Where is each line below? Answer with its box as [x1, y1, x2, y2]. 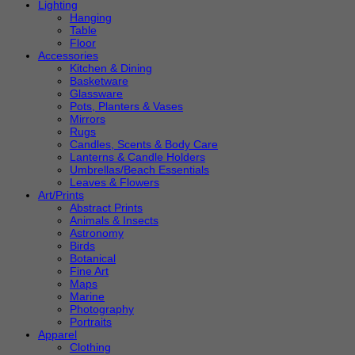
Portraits [70, 315, 112, 328]
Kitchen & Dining [70, 61, 152, 74]
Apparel [38, 327, 77, 341]
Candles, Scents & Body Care [70, 137, 218, 151]
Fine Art [70, 264, 109, 277]
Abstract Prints [70, 200, 143, 214]
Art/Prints [38, 188, 84, 201]
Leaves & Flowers [70, 175, 159, 189]
